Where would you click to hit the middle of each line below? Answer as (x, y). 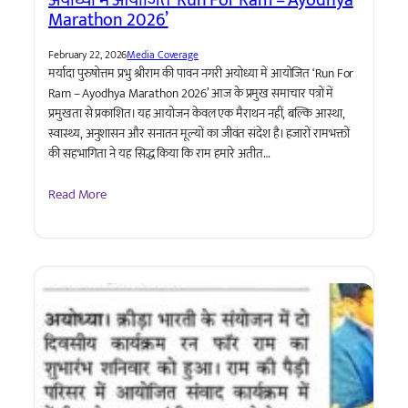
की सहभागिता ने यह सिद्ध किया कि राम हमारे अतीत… (159, 153)
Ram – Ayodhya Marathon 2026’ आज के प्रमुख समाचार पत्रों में (191, 93)
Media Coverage (163, 54)
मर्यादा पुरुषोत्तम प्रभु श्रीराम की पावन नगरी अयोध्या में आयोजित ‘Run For (201, 73)
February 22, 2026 (88, 54)
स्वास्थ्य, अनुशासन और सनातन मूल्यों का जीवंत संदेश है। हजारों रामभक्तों (199, 133)
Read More (78, 195)
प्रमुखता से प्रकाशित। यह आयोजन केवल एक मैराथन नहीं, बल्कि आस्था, (197, 113)
